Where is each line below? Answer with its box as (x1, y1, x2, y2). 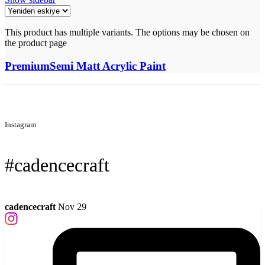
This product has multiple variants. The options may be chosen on (5, 27, 250, 38)
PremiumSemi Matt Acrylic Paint (5, 60, 166, 73)
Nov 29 (58, 201, 86, 212)
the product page (5, 38, 67, 49)
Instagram (5, 119, 36, 129)
